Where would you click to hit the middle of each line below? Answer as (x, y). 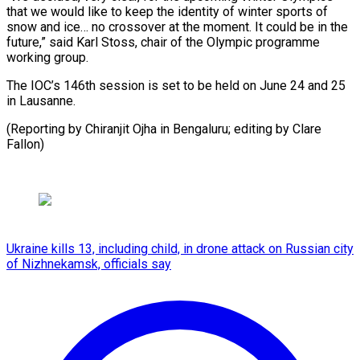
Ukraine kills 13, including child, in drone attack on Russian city (180, 248)
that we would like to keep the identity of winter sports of (167, 11)
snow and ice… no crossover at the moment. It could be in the (177, 27)
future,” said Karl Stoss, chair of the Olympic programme (163, 42)
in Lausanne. (41, 100)
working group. (47, 57)
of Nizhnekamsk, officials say (89, 264)
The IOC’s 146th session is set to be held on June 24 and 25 (176, 85)
